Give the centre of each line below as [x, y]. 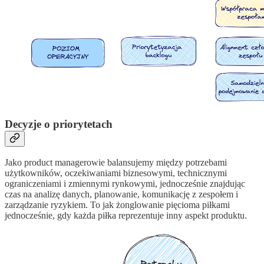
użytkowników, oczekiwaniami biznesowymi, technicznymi [116, 173]
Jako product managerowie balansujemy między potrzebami [116, 163]
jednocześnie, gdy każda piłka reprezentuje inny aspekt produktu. [126, 216]
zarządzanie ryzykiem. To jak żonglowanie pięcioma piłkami [117, 205]
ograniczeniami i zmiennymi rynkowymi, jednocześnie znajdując [125, 184]
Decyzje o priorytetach [59, 124]
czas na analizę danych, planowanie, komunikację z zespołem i [121, 194]
